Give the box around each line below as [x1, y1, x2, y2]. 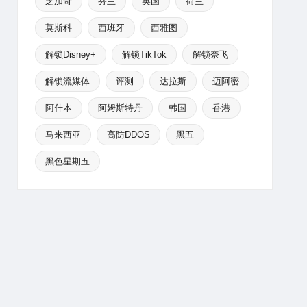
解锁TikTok [121, 49, 167, 60]
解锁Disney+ [45, 49, 96, 60]
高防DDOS [106, 130, 150, 140]
